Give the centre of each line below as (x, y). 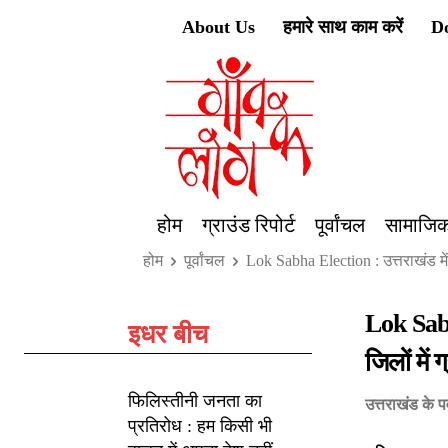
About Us (218, 27)
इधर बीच (168, 334)
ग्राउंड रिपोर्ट (248, 224)
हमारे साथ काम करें (343, 27)
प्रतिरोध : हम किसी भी (200, 425)
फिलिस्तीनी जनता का (195, 400)
